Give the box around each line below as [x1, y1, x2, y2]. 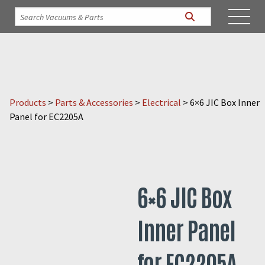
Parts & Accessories [55, 96, 133, 108]
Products [9, 96, 46, 108]
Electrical [142, 96, 181, 108]
